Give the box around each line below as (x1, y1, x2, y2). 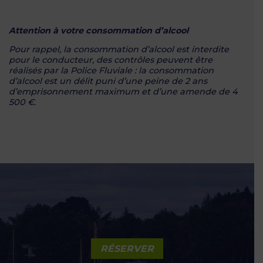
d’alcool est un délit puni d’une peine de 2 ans (9, 76, 207, 87)
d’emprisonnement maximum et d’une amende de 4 (9, 86, 238, 97)
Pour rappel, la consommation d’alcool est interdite (9, 44, 229, 55)
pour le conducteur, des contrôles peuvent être (9, 55, 213, 66)
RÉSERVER (100, 242, 154, 254)
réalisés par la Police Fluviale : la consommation (9, 65, 214, 76)
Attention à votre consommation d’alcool (9, 25, 188, 36)
